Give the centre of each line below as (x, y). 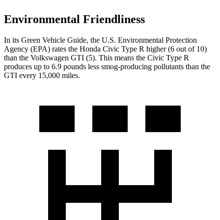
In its (13, 40)
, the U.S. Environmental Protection (142, 40)
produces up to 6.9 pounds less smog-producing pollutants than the (107, 66)
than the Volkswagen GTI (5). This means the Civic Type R (96, 57)
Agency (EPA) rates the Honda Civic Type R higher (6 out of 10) (105, 49)
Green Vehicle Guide (54, 40)
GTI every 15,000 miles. (42, 75)
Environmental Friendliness (74, 19)
